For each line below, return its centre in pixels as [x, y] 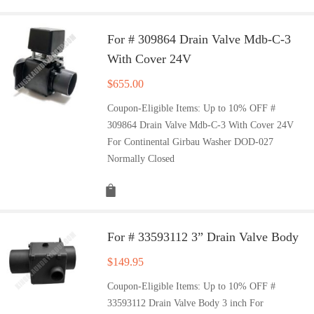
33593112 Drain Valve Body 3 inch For [186, 303]
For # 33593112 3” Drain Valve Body [203, 237]
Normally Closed [141, 158]
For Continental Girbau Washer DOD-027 [191, 142]
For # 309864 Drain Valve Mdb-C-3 [199, 39]
